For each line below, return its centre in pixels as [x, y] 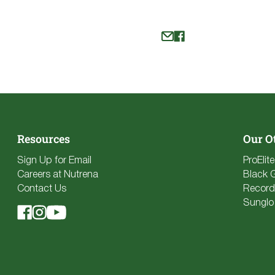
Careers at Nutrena [58, 175]
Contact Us [42, 189]
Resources [44, 138]
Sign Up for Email [54, 161]
